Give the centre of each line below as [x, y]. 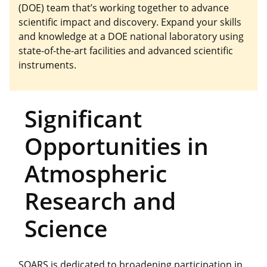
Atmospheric [95, 173]
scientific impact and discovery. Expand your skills [130, 22]
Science [66, 228]
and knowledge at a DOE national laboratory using [131, 36]
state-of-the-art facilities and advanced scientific [126, 50]
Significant [83, 119]
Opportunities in [116, 146]
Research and [100, 201]
